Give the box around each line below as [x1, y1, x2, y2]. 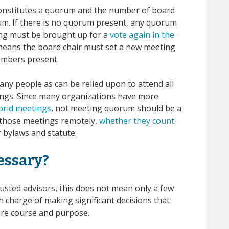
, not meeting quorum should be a [51, 102, 181, 114]
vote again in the [110, 29, 174, 40]
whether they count [99, 114, 174, 126]
